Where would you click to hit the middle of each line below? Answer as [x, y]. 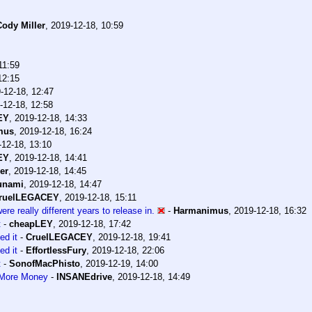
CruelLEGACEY [59, 237]
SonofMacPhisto [45, 264]
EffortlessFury [56, 251]
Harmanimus [201, 211]
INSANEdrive [84, 277]
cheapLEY [31, 224]
